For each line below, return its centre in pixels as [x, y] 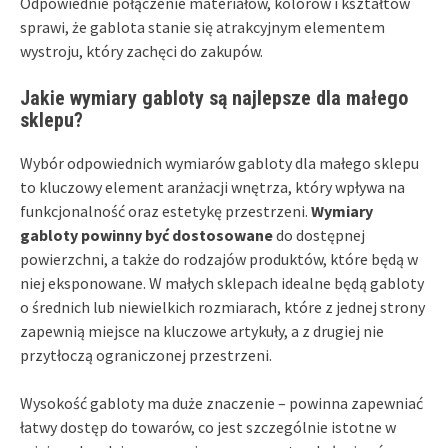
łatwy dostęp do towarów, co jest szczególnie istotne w [208, 426]
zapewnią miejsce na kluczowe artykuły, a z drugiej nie [202, 330]
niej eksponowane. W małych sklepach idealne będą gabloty [222, 282]
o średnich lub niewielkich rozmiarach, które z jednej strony [222, 306]
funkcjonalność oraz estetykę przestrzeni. [165, 210]
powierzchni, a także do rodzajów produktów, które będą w [219, 258]
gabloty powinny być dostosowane [146, 234]
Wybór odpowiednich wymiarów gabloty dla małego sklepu [219, 162]
